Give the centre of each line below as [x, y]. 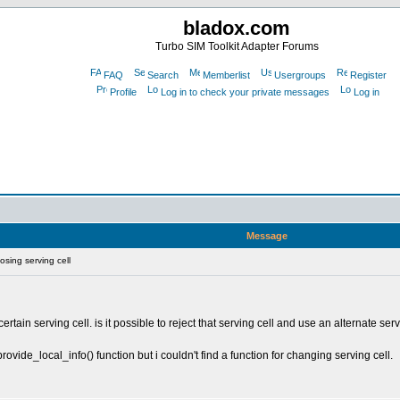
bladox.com [237, 28]
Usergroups [300, 75]
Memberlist [226, 75]
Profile [123, 92]
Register [368, 75]
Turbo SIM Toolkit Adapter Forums [237, 46]
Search [162, 75]
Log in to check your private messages [245, 92]
